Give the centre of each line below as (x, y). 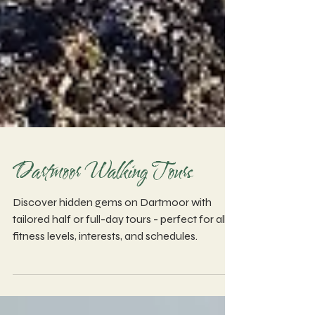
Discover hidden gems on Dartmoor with (112, 270)
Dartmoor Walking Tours (102, 240)
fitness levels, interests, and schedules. (105, 303)
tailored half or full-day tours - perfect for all (86, 287)
